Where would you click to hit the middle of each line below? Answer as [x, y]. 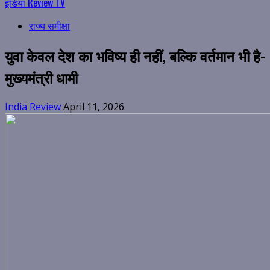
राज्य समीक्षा [49, 26]
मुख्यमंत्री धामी [41, 77]
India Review [34, 107]
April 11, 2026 [94, 107]
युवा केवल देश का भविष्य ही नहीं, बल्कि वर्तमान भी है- [135, 56]
